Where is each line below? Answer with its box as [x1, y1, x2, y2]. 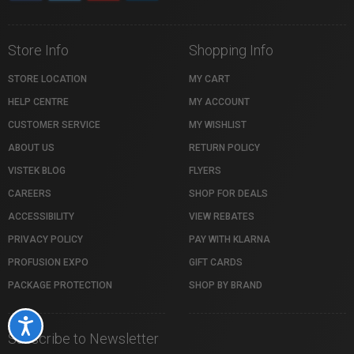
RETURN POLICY [189, 142, 260, 153]
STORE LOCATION [8, 73, 87, 85]
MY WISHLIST [189, 119, 247, 130]
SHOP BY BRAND [189, 280, 262, 291]
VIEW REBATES [189, 211, 254, 222]
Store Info [8, 42, 69, 58]
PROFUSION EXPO [8, 257, 88, 268]
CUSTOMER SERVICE [8, 119, 100, 130]
